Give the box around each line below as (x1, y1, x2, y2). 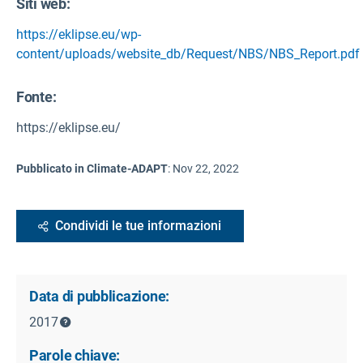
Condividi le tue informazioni (55, 218, 221, 234)
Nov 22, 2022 (173, 162, 239, 176)
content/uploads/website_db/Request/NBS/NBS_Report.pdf (16, 46, 360, 62)
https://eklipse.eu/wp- (16, 27, 141, 43)
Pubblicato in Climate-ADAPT (16, 162, 168, 176)
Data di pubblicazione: (29, 288, 170, 305)
